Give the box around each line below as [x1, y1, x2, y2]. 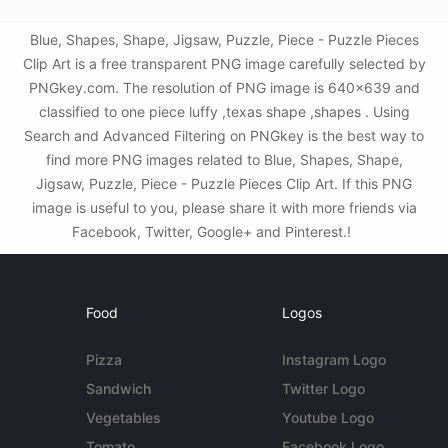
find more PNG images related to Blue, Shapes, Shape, [45, 151, 403, 168]
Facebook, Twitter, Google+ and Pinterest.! [71, 223, 355, 240]
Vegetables [86, 409, 162, 426]
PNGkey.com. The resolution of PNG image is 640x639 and [28, 79, 420, 96]
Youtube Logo [281, 409, 374, 426]
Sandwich [86, 380, 152, 397]
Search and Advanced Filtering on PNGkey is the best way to [24, 127, 424, 144]
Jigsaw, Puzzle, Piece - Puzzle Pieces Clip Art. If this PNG [36, 175, 412, 192]
